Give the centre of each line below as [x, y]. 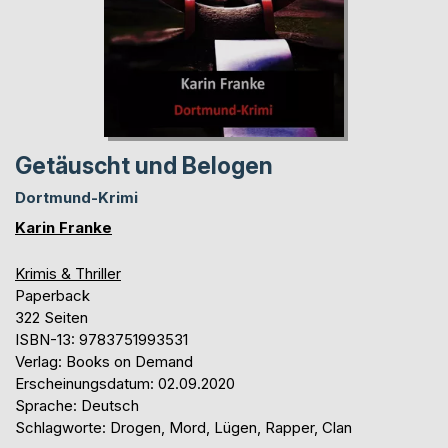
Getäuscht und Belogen [144, 166]
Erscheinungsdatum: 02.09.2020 [125, 384]
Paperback [52, 296]
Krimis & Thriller [68, 274]
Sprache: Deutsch [77, 406]
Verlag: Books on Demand [104, 362]
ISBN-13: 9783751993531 [101, 340]
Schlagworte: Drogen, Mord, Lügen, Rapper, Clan [183, 428]
